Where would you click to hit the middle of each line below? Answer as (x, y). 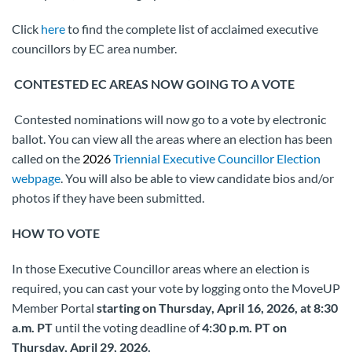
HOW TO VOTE (56, 233)
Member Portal (54, 308)
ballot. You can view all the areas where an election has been (172, 139)
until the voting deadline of (127, 327)
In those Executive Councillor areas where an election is (161, 268)
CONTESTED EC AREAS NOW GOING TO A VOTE (153, 84)
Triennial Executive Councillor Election (217, 158)
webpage (36, 178)
